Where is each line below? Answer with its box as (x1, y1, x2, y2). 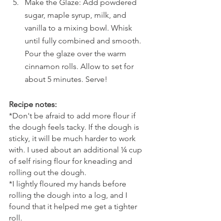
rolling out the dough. (9, 168, 88, 177)
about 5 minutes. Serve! (25, 74, 108, 84)
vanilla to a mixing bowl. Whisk (25, 23, 134, 33)
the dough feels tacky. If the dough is (9, 122, 141, 132)
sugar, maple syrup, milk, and (25, 10, 128, 20)
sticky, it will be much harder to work (9, 134, 138, 143)
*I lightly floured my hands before (9, 179, 128, 188)
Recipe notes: (9, 100, 57, 109)
